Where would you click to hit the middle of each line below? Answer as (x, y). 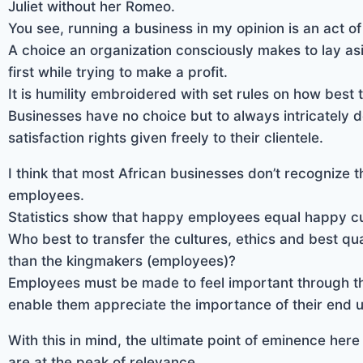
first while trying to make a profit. (118, 72)
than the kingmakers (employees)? (126, 261)
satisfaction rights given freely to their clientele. (166, 137)
